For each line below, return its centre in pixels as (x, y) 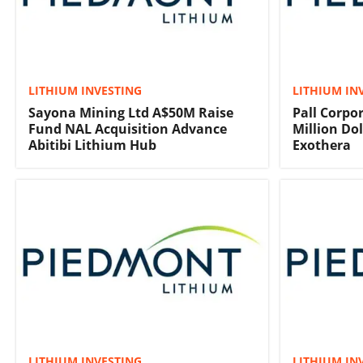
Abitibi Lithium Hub (92, 145)
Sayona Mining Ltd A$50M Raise (131, 113)
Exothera (322, 145)
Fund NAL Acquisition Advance (128, 129)
